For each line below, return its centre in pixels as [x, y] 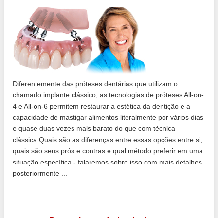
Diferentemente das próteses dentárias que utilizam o [95, 83]
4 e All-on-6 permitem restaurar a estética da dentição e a [102, 106]
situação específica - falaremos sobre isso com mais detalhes [108, 162]
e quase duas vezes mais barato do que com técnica [94, 128]
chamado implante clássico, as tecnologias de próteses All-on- [109, 95]
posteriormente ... [40, 173]
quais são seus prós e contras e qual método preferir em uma [108, 151]
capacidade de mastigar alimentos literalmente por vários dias [108, 117]
